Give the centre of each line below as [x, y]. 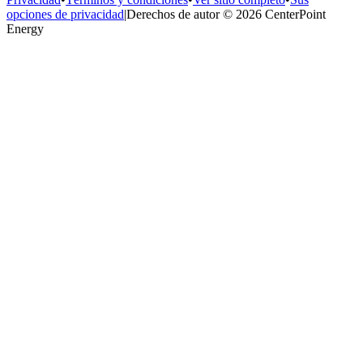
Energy [25, 28]
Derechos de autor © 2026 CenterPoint [226, 14]
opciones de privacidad [65, 14]
